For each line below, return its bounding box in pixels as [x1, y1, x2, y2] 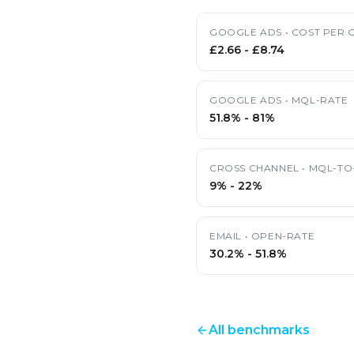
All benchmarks [209, 322, 310, 337]
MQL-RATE [291, 94, 348, 106]
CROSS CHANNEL [209, 162, 299, 174]
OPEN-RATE [250, 230, 315, 242]
